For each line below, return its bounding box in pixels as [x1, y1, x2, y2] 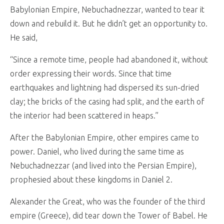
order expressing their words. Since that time [10, 68, 171, 78]
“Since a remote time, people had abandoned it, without [10, 54, 208, 64]
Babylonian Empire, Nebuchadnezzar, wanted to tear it [10, 4, 204, 14]
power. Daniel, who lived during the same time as [10, 146, 184, 156]
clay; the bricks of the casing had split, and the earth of [10, 96, 204, 106]
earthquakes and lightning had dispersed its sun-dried [10, 82, 199, 92]
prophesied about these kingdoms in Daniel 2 [10, 174, 170, 184]
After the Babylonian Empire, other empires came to [10, 132, 199, 142]
